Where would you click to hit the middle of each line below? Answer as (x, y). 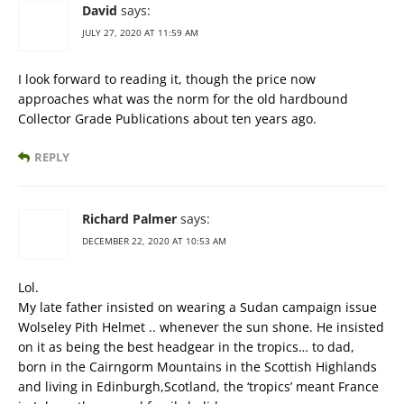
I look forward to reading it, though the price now (167, 79)
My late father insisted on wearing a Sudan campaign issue (197, 308)
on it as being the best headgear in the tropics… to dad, (186, 347)
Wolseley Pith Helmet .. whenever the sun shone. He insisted (201, 327)
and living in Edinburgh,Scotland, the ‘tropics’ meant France (198, 387)
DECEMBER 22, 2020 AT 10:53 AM (154, 241)
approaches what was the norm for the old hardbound (183, 99)
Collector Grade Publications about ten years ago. (167, 119)
